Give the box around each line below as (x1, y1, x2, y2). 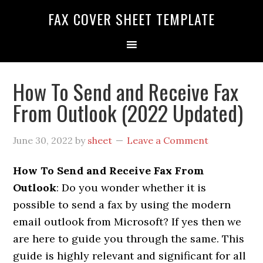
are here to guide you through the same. (13, 232, 220, 245)
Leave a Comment (127, 134, 209, 146)
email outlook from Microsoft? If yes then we (13, 215, 242, 228)
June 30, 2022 (13, 134, 73, 146)
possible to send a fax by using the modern (13, 198, 231, 211)
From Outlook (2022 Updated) (13, 97, 244, 128)
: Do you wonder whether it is (56, 181, 207, 194)
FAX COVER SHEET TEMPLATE (48, 8, 215, 29)
